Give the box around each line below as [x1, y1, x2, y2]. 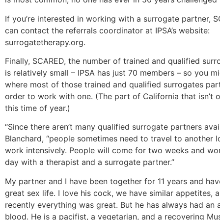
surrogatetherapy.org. [5, 37, 85, 47]
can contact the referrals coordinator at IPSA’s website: [5, 25, 210, 35]
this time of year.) [5, 103, 70, 113]
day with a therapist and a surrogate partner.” [5, 157, 174, 167]
